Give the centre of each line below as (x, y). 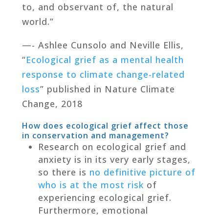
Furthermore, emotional (93, 210)
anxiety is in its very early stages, (114, 159)
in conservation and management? (95, 135)
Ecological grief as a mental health (105, 59)
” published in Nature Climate (107, 89)
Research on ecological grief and (112, 146)
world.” (38, 21)
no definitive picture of (142, 172)
